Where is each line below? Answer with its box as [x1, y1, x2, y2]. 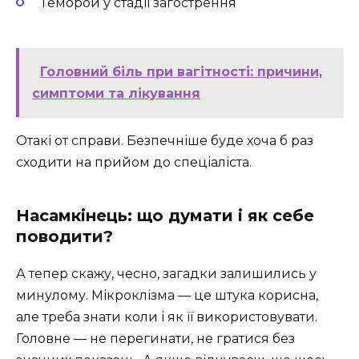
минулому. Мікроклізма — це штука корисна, [16, 287, 318, 303]
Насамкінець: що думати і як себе [16, 205, 314, 225]
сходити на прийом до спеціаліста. [16, 154, 252, 170]
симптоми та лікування [32, 85, 200, 101]
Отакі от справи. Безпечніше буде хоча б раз [16, 132, 313, 148]
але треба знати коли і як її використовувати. [16, 309, 317, 325]
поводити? [16, 226, 113, 246]
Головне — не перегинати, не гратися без [16, 330, 295, 346]
